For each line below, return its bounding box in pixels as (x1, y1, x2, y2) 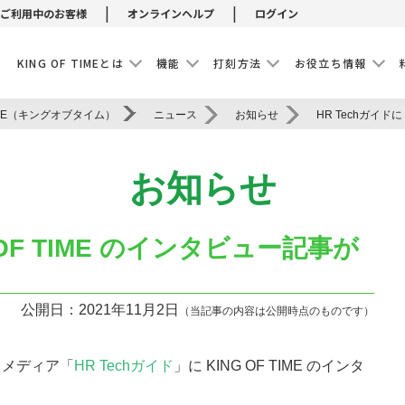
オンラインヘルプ (127, 5, 214, 21)
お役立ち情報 (294, 55, 367, 71)
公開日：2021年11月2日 (21, 302, 179, 317)
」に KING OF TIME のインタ (174, 358, 364, 373)
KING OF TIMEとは (16, 55, 124, 71)
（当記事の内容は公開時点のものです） (179, 305, 374, 317)
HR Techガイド (74, 358, 174, 373)
